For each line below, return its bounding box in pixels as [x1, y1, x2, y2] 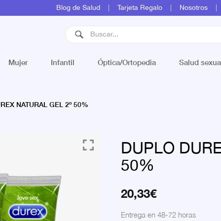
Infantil [51, 57, 75, 67]
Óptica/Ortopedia [97, 57, 156, 67]
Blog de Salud [56, 2, 100, 13]
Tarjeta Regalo [117, 2, 162, 13]
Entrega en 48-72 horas [121, 209, 196, 220]
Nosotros [180, 2, 208, 13]
